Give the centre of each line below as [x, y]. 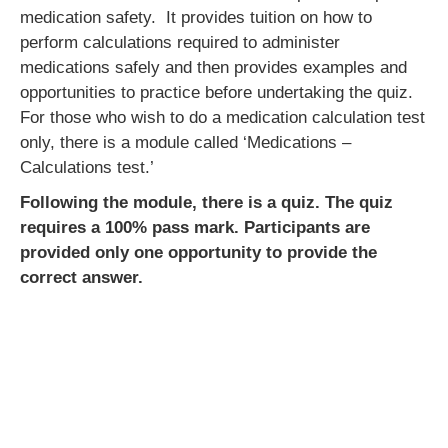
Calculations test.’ [87, 168]
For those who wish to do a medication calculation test [222, 118]
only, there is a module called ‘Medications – [185, 143]
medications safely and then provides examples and [213, 68]
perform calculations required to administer [180, 43]
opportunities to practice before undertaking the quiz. [216, 93]
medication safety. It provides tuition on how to [196, 18]
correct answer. [81, 278]
